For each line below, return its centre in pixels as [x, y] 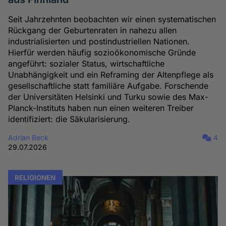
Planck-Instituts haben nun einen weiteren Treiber [101, 108]
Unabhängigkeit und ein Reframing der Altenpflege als [111, 75]
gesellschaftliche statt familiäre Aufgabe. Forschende [108, 86]
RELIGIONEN [35, 177]
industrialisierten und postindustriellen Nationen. [99, 42]
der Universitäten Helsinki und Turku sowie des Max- [108, 97]
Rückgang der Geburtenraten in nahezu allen [93, 31]
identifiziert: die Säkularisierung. [69, 119]
